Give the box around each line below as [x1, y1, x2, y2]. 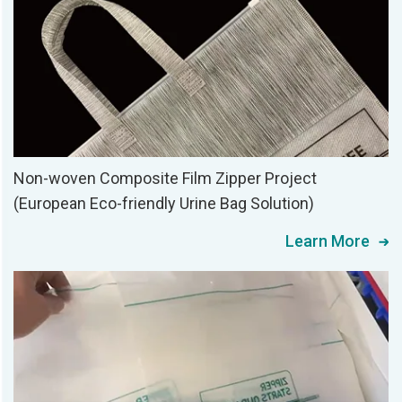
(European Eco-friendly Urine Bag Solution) [13, 193, 314, 213]
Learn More [285, 231, 370, 250]
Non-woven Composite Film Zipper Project [13, 168, 317, 188]
